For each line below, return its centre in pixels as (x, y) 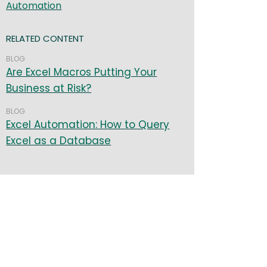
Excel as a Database (59, 141)
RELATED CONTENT (45, 39)
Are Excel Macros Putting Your (82, 72)
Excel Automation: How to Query (88, 125)
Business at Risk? (49, 89)
